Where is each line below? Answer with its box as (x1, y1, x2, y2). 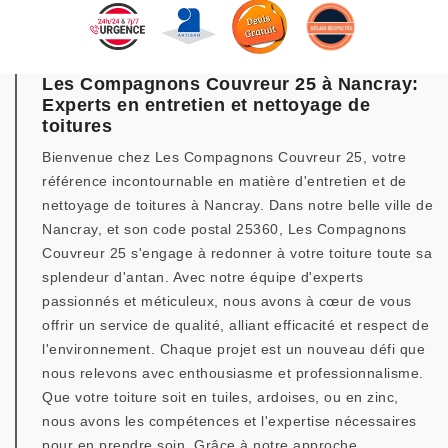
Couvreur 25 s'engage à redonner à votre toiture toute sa (42, 245, 432, 261)
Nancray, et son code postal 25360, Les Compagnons (42, 221, 407, 237)
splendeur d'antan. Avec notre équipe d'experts (42, 269, 363, 285)
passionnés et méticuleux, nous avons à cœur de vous (42, 293, 412, 309)
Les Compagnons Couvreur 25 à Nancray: (42, 74, 419, 94)
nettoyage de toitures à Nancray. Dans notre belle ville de (42, 197, 433, 213)
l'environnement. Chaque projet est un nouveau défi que (42, 341, 425, 357)
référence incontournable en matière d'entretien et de (42, 173, 407, 189)
